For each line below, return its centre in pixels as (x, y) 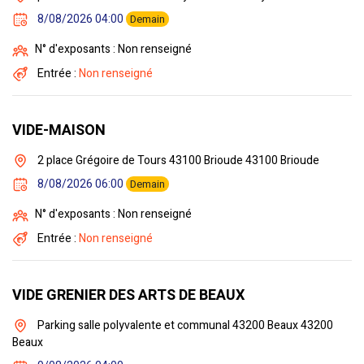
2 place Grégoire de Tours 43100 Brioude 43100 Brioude (177, 160)
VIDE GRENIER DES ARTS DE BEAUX (128, 296)
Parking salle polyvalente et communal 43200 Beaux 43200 (184, 326)
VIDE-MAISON (59, 130)
